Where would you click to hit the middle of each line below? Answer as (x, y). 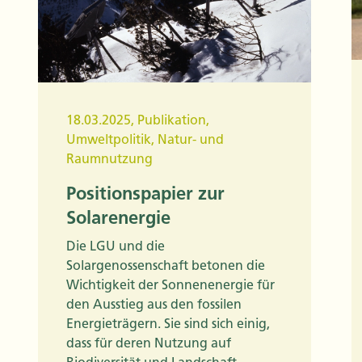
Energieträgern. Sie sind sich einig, (168, 323)
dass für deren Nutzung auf (149, 343)
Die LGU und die (116, 246)
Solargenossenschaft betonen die (166, 265)
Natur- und (191, 139)
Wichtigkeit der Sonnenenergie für (170, 284)
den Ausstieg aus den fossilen (154, 304)
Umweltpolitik (109, 139)
